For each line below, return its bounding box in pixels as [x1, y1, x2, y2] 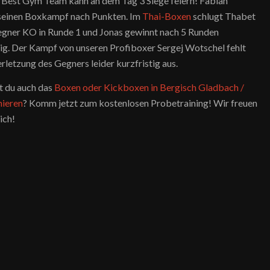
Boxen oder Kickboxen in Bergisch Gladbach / [54, 81, 245, 93]
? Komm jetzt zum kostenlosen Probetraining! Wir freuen [23, 96, 258, 108]
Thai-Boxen [142, 10, 192, 22]
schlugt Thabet [191, 10, 256, 22]
